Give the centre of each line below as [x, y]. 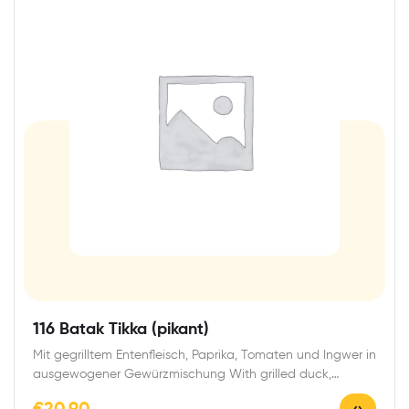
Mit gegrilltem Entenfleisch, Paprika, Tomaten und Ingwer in [204, 356]
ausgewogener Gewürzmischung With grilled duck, [182, 375]
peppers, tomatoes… [92, 394]
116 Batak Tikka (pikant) [121, 330]
